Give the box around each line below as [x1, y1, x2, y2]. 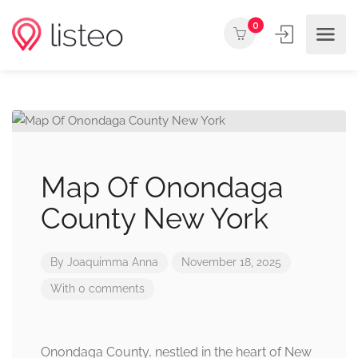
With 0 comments [50, 282, 145, 295]
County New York [41, 201, 268, 235]
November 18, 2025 [181, 256, 281, 268]
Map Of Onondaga [41, 170, 284, 204]
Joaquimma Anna [67, 256, 158, 268]
